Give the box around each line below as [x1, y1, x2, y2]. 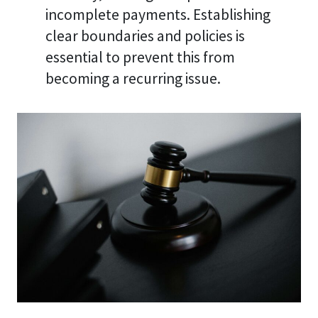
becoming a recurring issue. [45, 68, 221, 88]
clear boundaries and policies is [45, 26, 245, 45]
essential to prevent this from [45, 47, 235, 67]
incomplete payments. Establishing [45, 4, 270, 24]
